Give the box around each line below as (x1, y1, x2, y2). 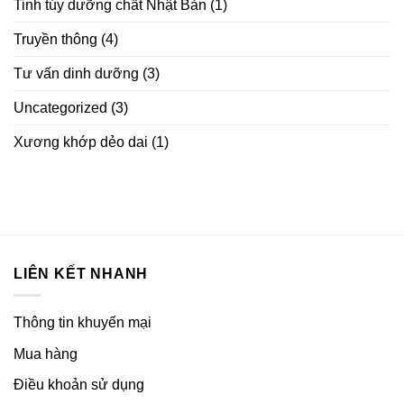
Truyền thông (14, 31, 97, 47)
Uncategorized (14, 99, 107, 115)
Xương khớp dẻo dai (14, 133, 148, 150)
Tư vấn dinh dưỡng (14, 65, 139, 81)
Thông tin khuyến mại (14, 315, 151, 331)
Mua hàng (14, 345, 78, 362)
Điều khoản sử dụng (14, 377, 144, 393)
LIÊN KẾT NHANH (14, 265, 149, 281)
